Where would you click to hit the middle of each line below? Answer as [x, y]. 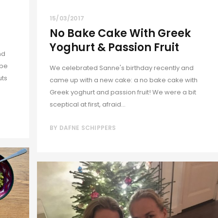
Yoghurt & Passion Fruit [114, 47]
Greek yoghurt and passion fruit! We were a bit [123, 92]
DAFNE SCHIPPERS [88, 127]
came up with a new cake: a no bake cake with [124, 80]
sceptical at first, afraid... [88, 104]
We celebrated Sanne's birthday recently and [122, 68]
